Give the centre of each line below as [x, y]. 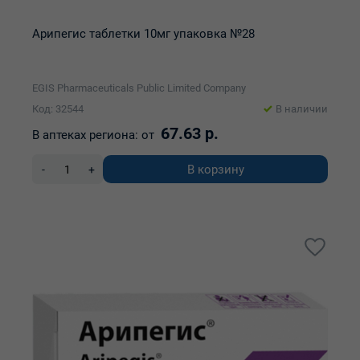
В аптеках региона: [85, 135]
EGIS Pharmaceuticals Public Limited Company [139, 88]
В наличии [302, 109]
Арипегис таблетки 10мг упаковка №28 [143, 34]
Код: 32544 [58, 109]
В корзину [215, 169]
